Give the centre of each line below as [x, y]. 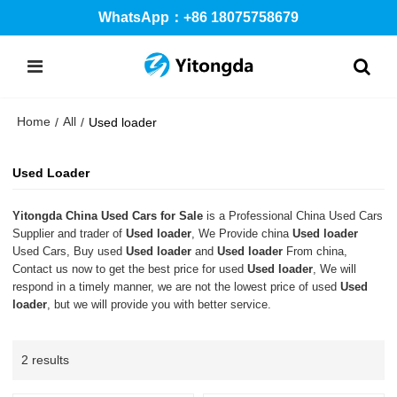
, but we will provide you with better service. [160, 304]
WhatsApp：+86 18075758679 [198, 17]
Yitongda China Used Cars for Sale [108, 215]
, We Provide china [242, 233]
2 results [46, 359]
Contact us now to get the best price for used [130, 269]
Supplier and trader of [70, 233]
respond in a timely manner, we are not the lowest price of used [177, 286]
